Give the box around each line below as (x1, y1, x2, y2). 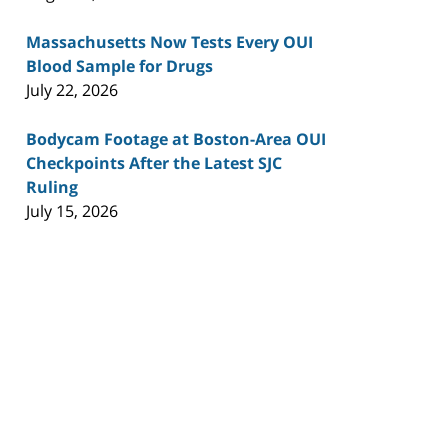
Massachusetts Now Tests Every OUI (26, 30, 313, 53)
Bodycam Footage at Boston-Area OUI (26, 127, 326, 150)
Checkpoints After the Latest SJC (26, 151, 282, 174)
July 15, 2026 (26, 199, 118, 222)
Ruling (26, 175, 78, 198)
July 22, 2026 (26, 78, 118, 101)
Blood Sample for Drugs (26, 54, 213, 77)
